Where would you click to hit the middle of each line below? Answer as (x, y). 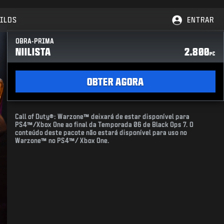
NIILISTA (33, 51)
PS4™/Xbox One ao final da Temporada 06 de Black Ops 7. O (104, 125)
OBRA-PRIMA (35, 41)
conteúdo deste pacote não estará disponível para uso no (101, 133)
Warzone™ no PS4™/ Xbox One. (62, 141)
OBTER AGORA (116, 81)
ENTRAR (200, 20)
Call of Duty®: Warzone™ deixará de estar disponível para (102, 117)
